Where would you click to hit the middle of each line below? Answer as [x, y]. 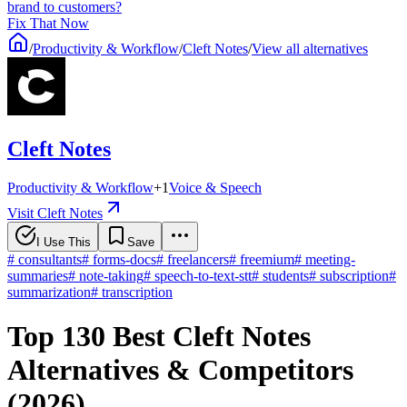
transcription [137, 292]
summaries [38, 275]
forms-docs [124, 259]
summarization [49, 292]
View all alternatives [310, 49]
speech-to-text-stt [203, 275]
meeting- [330, 259]
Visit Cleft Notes [55, 213]
